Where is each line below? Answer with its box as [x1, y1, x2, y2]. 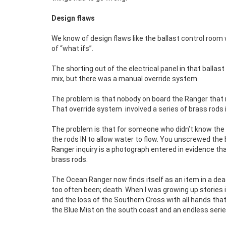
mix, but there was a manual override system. [51, 74, 199, 83]
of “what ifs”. [51, 44, 93, 52]
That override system [51, 104, 122, 113]
